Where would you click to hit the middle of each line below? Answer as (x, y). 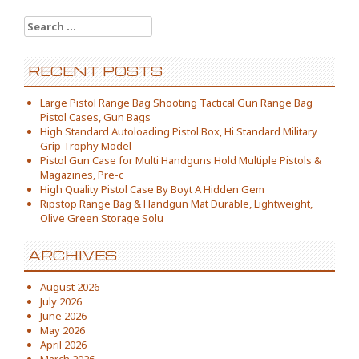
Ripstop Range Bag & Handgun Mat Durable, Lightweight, (176, 204)
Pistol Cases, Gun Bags (95, 117)
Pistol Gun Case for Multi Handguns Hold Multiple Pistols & (181, 160)
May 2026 (63, 330)
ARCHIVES (73, 255)
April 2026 (63, 345)
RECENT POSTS (95, 71)
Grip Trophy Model (86, 146)
